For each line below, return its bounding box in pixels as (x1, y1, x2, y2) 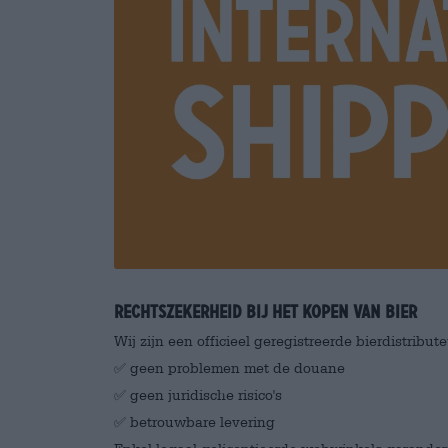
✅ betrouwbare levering (114, 413, 275, 431)
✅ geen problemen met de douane (114, 359, 345, 377)
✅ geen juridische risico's (114, 386, 282, 404)
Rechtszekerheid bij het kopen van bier (114, 301, 417, 323)
